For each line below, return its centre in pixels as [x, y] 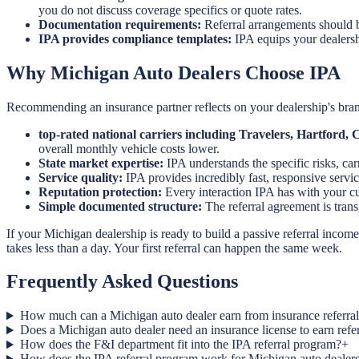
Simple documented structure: [120, 206]
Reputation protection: [100, 192]
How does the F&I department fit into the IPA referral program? [180, 345]
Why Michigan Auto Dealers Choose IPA [173, 73]
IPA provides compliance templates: [135, 38]
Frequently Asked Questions [122, 282]
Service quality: [81, 177]
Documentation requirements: [120, 24]
